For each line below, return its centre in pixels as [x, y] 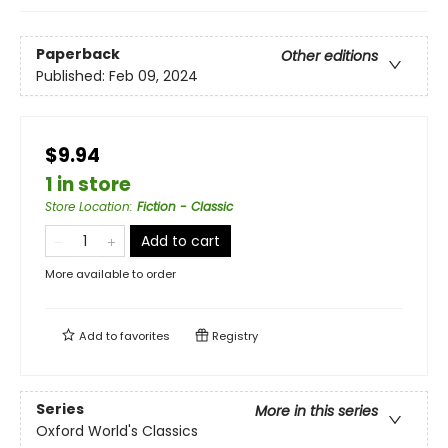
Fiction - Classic [185, 207]
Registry [233, 336]
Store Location [87, 207]
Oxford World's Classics [117, 431]
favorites [145, 336]
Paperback [78, 54]
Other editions [329, 56]
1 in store [88, 185]
